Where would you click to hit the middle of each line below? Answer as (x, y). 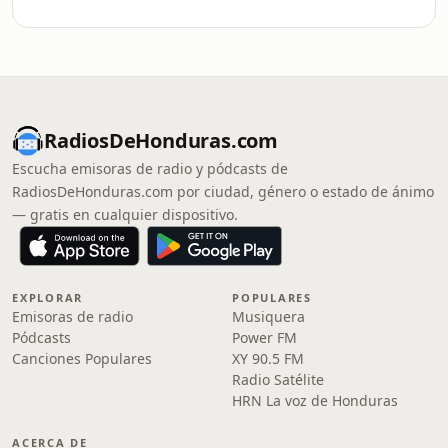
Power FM (264, 337)
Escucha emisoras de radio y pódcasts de (150, 168)
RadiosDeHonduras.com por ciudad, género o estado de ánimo (223, 191)
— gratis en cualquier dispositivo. (125, 214)
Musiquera (268, 316)
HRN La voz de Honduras (315, 400)
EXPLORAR (48, 297)
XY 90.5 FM (268, 358)
